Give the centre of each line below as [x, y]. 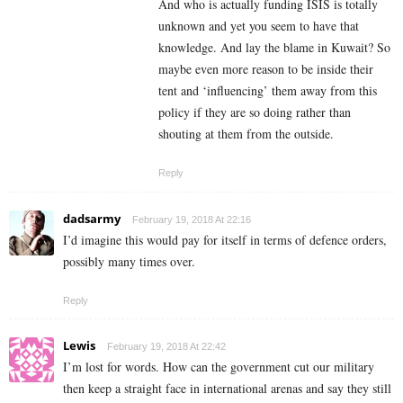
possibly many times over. [129, 262]
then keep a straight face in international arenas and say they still [227, 389]
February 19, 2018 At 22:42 [166, 347]
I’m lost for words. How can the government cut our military [219, 367]
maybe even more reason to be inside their [266, 69]
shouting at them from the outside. [246, 134]
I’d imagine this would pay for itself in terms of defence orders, [225, 240]
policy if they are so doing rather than [255, 112]
